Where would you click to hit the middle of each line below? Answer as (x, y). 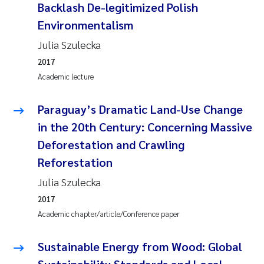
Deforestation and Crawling (111, 144)
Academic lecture (66, 76)
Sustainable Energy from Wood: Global (140, 246)
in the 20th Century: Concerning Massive (145, 126)
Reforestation (75, 162)
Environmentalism (85, 24)
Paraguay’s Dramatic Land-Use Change (140, 109)
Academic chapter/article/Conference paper (108, 213)
